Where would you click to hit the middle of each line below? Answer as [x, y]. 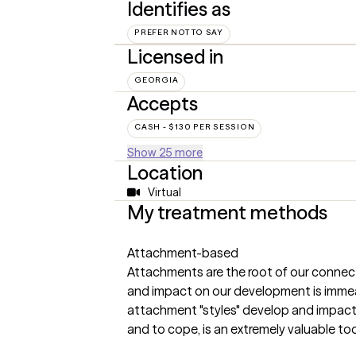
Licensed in [175, 56]
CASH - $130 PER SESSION [195, 126]
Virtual [164, 192]
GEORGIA [157, 79]
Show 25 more [165, 152]
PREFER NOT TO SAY [179, 32]
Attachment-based [183, 252]
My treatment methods [227, 212]
